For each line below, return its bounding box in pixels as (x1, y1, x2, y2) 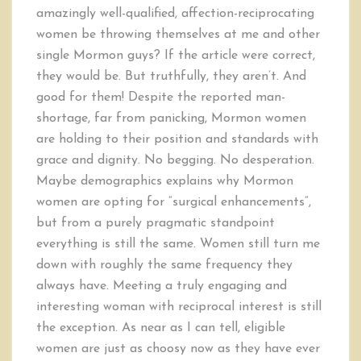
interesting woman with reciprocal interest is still (36, 301, 322, 314)
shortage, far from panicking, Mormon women (36, 112, 306, 126)
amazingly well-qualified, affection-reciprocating (36, 7, 314, 21)
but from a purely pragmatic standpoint (36, 217, 275, 230)
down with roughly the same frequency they (36, 259, 293, 272)
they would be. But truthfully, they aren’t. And (36, 70, 306, 84)
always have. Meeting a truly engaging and (36, 280, 287, 293)
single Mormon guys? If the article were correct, (36, 49, 315, 63)
